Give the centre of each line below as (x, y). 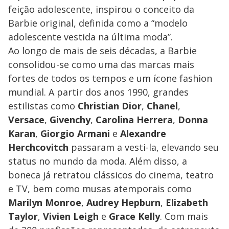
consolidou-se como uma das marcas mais (101, 64)
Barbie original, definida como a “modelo (98, 23)
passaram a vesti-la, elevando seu (144, 147)
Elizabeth (187, 202)
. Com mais (184, 216)
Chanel (162, 106)
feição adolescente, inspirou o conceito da (101, 9)
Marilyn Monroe (45, 202)
